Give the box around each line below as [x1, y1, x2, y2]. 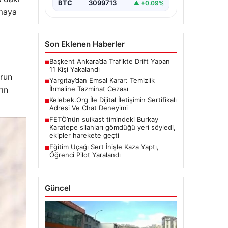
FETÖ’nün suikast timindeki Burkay [49, 115, 158, 124]
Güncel [44, 183, 71, 193]
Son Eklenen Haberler [44, 39, 125, 49]
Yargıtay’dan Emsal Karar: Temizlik [49, 76, 155, 85]
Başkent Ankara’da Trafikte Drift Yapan [49, 57, 170, 66]
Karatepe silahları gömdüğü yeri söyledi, [49, 123, 176, 132]
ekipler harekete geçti [49, 131, 119, 140]
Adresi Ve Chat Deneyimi [49, 104, 128, 112]
